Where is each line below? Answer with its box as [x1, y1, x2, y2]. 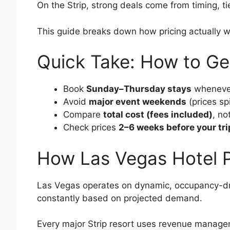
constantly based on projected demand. [37, 193, 202, 203]
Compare [63, 109, 103, 120]
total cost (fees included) [103, 109, 213, 120]
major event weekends [89, 97, 186, 107]
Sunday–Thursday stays [86, 84, 191, 94]
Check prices [63, 122, 119, 133]
